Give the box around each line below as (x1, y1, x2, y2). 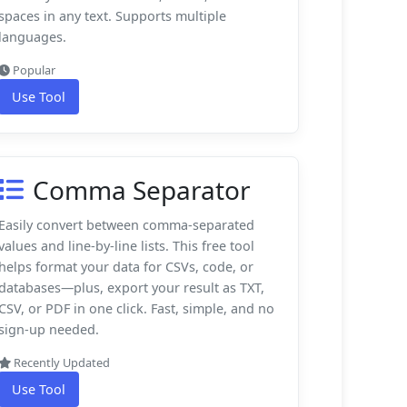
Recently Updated (11, 353, 110, 371)
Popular (10, 61, 55, 78)
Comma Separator (33, 172, 251, 207)
